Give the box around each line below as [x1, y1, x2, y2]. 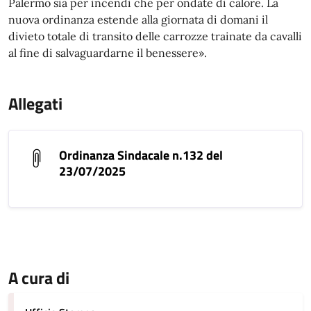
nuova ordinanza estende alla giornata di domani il [8, 12, 268, 26]
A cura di [8, 265, 69, 290]
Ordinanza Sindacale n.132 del [59, 146, 223, 165]
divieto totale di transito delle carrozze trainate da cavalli [8, 29, 302, 43]
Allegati [8, 91, 62, 116]
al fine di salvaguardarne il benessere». [8, 46, 207, 60]
